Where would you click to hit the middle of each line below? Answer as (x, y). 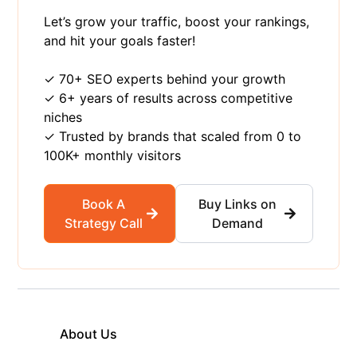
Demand (238, 223)
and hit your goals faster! (120, 40)
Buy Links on (238, 204)
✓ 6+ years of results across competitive (169, 98)
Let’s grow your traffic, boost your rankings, (177, 21)
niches (63, 117)
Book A (103, 204)
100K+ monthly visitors (113, 155)
